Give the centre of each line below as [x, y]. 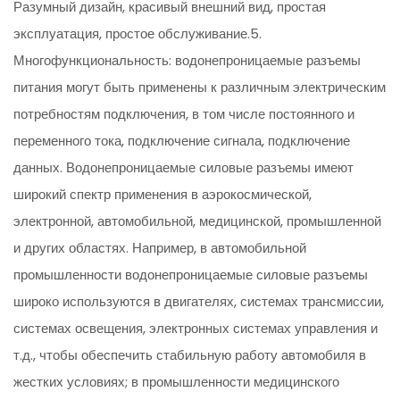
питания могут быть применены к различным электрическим [200, 87]
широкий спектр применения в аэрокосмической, [163, 195]
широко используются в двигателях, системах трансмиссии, [199, 302]
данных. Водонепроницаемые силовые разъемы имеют [184, 168]
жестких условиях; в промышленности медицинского [177, 382]
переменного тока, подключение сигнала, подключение [182, 141]
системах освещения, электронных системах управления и [196, 329]
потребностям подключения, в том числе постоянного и [184, 114]
